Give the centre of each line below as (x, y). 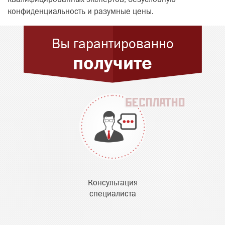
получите (113, 63)
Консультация (113, 183)
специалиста (113, 194)
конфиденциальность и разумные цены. (81, 12)
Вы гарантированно (113, 44)
